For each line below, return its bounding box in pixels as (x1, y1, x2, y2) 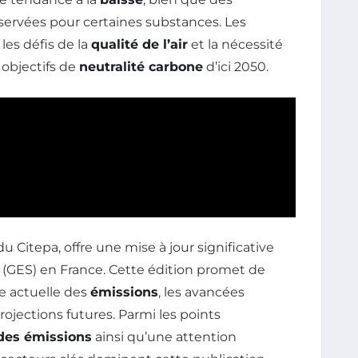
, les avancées (158, 284, 245, 300)
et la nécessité (188, 36, 283, 52)
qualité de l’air (91, 36, 188, 52)
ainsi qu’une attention (92, 328, 237, 344)
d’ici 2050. (203, 58, 268, 74)
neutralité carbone (79, 58, 203, 74)
